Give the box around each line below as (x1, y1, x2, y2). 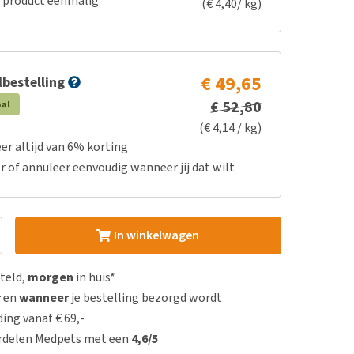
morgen (28, 269, 74, 285)
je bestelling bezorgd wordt (69, 289, 223, 306)
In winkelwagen (113, 227, 199, 243)
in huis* (73, 269, 116, 285)
